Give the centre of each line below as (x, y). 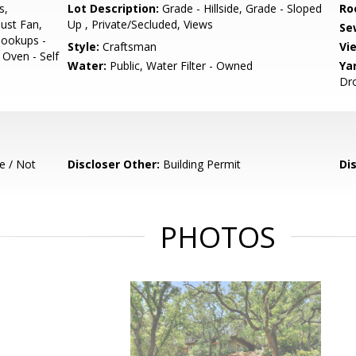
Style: (84, 46)
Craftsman (128, 46)
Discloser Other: (114, 164)
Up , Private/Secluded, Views (141, 24)
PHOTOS (218, 237)
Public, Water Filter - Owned (180, 66)
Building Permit (201, 164)
